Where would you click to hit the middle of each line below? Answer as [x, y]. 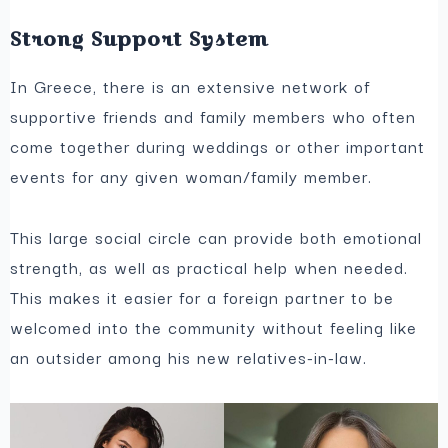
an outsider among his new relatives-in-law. [189, 357]
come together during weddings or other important [218, 146]
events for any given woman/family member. [191, 176]
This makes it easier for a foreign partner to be [202, 297]
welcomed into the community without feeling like [214, 327]
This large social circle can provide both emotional [216, 237]
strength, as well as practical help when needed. [209, 267]
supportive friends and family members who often [213, 116]
